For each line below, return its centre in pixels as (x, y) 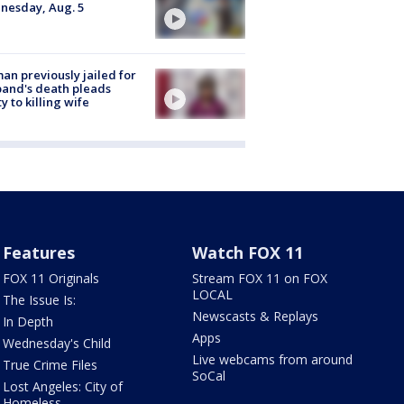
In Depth (28, 321)
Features (38, 252)
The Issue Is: (39, 299)
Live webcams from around (273, 359)
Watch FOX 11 (248, 252)
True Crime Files (50, 364)
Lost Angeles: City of (62, 386)
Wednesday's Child (56, 343)
